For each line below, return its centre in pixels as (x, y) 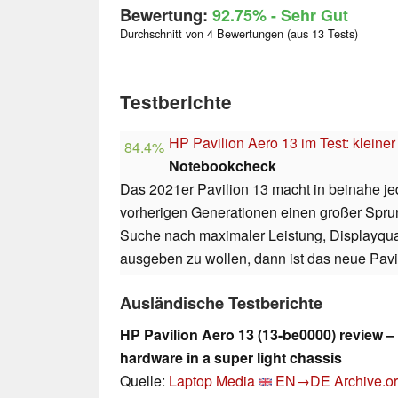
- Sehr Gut (307, 16)
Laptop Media (212, 381)
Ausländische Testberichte (221, 303)
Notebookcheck (223, 166)
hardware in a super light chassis (231, 358)
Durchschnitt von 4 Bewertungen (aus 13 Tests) (239, 34)
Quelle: (144, 381)
